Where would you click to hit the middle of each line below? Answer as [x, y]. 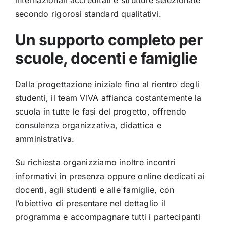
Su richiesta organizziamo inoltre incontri [95, 163]
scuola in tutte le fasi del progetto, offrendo [101, 112]
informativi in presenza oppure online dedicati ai [110, 176]
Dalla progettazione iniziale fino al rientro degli [107, 84]
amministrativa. [45, 139]
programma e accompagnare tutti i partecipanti [107, 217]
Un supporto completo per [109, 40]
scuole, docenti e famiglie [106, 58]
